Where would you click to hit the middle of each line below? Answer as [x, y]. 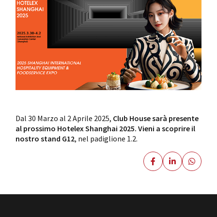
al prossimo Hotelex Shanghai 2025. [76, 129]
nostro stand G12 [45, 139]
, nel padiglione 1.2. [106, 139]
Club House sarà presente [156, 118]
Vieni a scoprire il [166, 129]
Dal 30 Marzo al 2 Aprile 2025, [64, 118]
